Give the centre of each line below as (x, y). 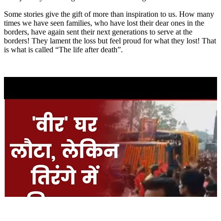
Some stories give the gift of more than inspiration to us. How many (109, 14)
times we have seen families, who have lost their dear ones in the (104, 23)
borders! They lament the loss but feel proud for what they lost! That (110, 41)
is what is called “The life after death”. (65, 50)
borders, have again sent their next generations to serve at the (98, 32)
